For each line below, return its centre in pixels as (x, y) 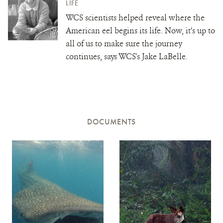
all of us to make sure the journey (124, 43)
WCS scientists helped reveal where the (135, 17)
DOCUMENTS (111, 121)
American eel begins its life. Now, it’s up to (140, 30)
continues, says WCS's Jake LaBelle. (127, 56)
